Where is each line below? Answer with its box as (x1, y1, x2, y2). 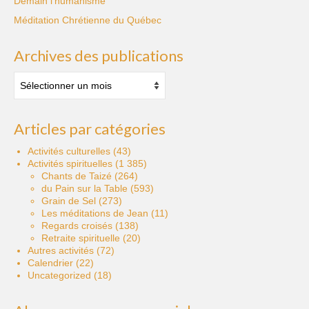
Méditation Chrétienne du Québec (14, 14, 161, 26)
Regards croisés (41, 219, 112, 231)
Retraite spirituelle (41, 232, 120, 243)
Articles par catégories (14, 119, 166, 138)
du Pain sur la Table (41, 182, 128, 194)
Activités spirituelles (28, 157, 112, 169)
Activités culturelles (28, 145, 110, 157)
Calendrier (28, 257, 73, 268)
